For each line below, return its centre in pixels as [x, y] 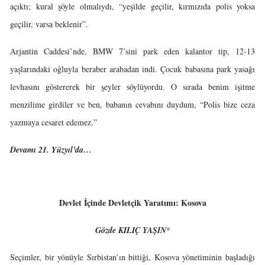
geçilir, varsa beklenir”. [49, 24]
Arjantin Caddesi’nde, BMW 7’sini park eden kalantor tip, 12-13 [132, 51]
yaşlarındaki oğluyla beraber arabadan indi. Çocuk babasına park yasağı [132, 69]
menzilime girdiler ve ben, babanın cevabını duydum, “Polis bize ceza [132, 104]
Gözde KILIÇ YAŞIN [130, 230]
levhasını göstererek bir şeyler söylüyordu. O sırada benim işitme [132, 87]
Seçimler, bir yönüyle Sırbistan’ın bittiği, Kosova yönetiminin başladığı [132, 257]
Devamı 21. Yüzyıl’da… [51, 150]
